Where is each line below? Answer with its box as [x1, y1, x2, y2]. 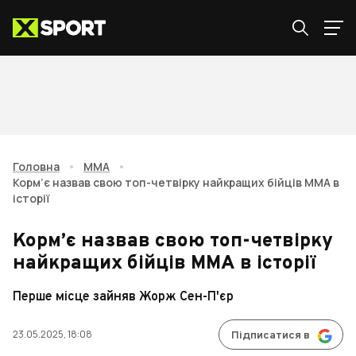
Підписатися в [231, 329, 310, 342]
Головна [13, 159, 60, 174]
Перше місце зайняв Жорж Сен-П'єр [13, 289, 234, 305]
